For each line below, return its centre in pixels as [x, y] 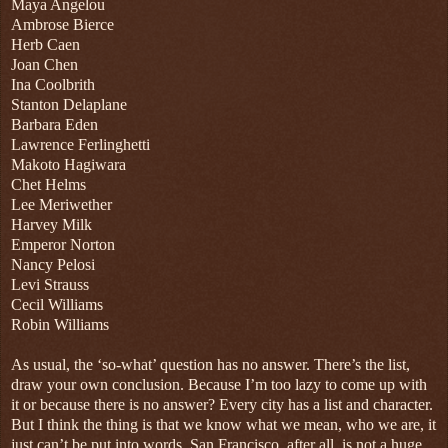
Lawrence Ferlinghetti [80, 145]
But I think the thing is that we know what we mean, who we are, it [223, 425]
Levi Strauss [50, 285]
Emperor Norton [63, 245]
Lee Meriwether [61, 205]
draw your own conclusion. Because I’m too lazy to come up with [219, 385]
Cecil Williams [57, 305]
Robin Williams [60, 325]
